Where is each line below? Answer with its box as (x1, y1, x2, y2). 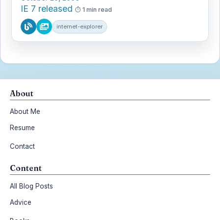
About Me (10, 108, 40, 115)
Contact (10, 142, 35, 150)
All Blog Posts (10, 182, 53, 190)
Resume (10, 124, 35, 132)
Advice (10, 198, 31, 206)
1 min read (82, 6, 112, 13)
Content (10, 163, 42, 173)
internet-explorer (56, 23, 103, 30)
